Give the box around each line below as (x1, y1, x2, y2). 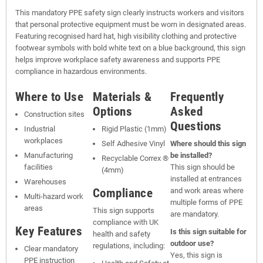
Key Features (15, 224, 83, 239)
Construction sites (24, 110, 85, 119)
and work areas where (170, 186, 244, 195)
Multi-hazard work (24, 192, 83, 201)
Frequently (170, 89, 224, 104)
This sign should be (170, 163, 235, 172)
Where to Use (15, 89, 84, 104)
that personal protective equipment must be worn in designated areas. (15, 20, 246, 29)
